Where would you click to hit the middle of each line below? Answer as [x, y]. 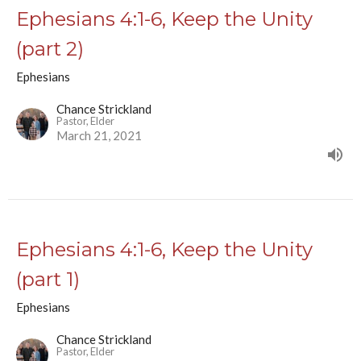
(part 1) [48, 280]
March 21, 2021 [99, 136]
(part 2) [50, 49]
